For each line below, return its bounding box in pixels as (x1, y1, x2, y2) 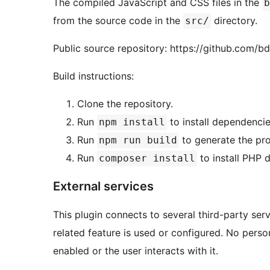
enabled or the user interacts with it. (53, 245, 218, 257)
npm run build (99, 134, 177, 146)
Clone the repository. (77, 98, 173, 110)
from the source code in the (53, 14, 183, 27)
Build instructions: (53, 70, 134, 83)
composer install (99, 152, 195, 165)
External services (53, 179, 154, 194)
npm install (99, 116, 165, 128)
